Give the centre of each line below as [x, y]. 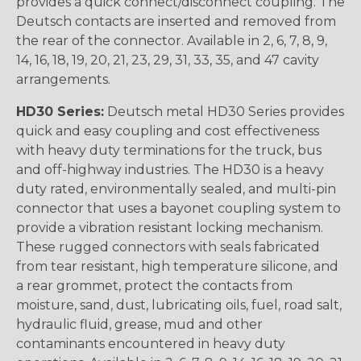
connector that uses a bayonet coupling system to [178, 209]
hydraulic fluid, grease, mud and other [139, 325]
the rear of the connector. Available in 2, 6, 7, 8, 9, [172, 41]
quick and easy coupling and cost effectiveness [168, 131]
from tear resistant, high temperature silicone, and [177, 267]
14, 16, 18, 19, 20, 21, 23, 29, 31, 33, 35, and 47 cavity [168, 60]
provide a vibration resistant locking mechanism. [170, 228]
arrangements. [63, 80]
